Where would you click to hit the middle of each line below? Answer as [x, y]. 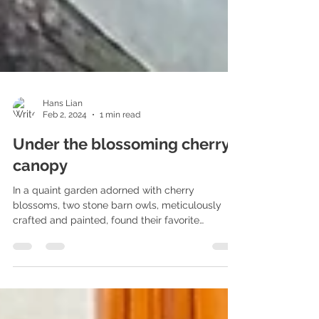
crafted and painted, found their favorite [106, 271]
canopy [40, 216]
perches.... [36, 286]
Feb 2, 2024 [65, 166]
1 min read [120, 166]
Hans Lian [63, 154]
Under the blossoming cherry [121, 195]
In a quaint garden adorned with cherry [104, 241]
